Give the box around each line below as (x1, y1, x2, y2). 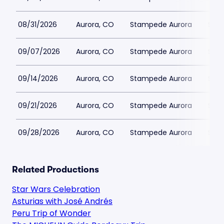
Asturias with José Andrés (12, 195, 112, 207)
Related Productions (12, 164, 99, 174)
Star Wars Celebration (12, 183, 100, 195)
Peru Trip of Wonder (12, 207, 91, 219)
